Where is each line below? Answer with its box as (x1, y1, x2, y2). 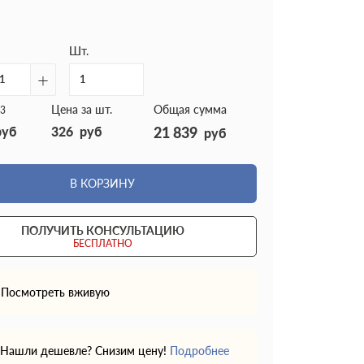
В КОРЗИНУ (70, 176, 135, 190)
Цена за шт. (50, 102, 112, 116)
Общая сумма (154, 102, 227, 116)
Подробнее (170, 344, 229, 357)
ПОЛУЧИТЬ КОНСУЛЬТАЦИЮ (20, 223, 184, 237)
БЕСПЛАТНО (72, 236, 132, 249)
